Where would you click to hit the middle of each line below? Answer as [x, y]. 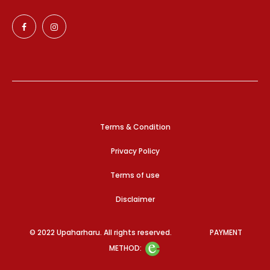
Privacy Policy [135, 151]
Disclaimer [135, 199]
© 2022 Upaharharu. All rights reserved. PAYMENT [135, 232]
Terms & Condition [135, 127]
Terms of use [135, 175]
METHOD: [126, 248]
